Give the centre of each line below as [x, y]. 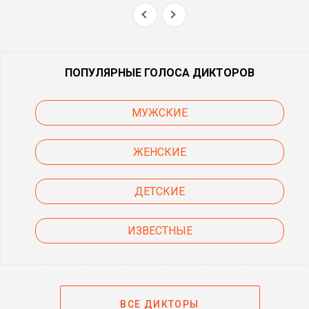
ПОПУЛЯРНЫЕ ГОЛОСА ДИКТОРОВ [160, 72]
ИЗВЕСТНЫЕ [160, 230]
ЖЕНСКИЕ [160, 152]
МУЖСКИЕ [160, 112]
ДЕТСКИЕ [160, 191]
